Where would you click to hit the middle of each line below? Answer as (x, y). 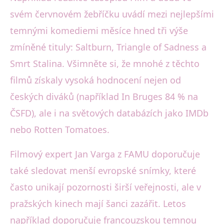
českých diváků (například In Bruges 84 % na (104, 96)
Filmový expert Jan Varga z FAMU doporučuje (105, 154)
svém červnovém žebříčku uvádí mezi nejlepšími (112, 14)
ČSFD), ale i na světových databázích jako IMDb (109, 113)
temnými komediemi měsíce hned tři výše (99, 30)
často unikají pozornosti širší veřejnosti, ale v (105, 187)
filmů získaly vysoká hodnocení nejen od (95, 80)
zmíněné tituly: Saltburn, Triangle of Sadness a (108, 47)
